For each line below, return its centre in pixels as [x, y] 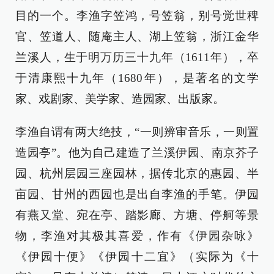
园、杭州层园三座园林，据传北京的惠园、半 [137, 174]
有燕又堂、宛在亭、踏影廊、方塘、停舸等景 [137, 215]
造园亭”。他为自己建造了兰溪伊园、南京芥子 [137, 153]
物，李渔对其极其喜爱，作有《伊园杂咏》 [137, 236]
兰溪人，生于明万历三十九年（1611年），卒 [137, 57]
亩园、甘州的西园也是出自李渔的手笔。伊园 [137, 194]
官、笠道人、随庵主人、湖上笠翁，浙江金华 [137, 37]
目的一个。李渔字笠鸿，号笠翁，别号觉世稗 [137, 16]
